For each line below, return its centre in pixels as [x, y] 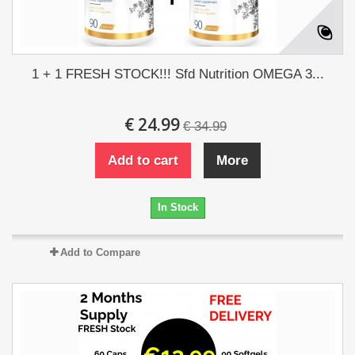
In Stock [177, 207]
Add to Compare [100, 252]
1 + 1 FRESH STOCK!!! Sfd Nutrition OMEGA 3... [177, 74]
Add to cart [143, 160]
